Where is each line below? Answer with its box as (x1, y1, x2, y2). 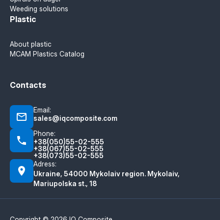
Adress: (33, 160, 56, 168)
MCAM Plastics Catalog (10, 50, 84, 58)
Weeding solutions (10, 4, 68, 13)
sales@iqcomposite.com (33, 114, 117, 122)
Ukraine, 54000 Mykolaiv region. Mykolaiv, (33, 169, 180, 178)
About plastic (10, 40, 52, 48)
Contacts (10, 80, 46, 90)
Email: (33, 106, 51, 114)
